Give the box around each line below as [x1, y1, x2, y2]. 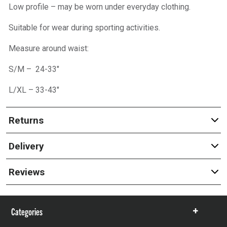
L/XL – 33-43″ [8, 85, 61, 95]
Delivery [8, 140, 44, 152]
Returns [8, 114, 44, 126]
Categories [11, 205, 43, 217]
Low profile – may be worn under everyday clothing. [8, 2, 191, 12]
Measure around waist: [8, 44, 89, 53]
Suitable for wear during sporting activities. [8, 23, 160, 32]
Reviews [8, 166, 45, 178]
